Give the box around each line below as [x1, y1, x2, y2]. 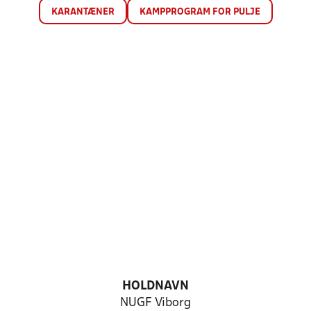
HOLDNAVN [122, 280, 189, 292]
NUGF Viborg [120, 297, 191, 309]
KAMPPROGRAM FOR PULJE [139, 8, 260, 17]
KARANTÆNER [51, 8, 115, 17]
